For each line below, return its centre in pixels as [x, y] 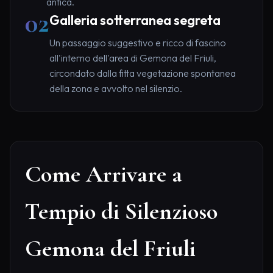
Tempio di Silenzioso [121, 212]
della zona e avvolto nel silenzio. [116, 89]
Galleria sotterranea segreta [135, 20]
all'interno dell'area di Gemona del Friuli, [133, 58]
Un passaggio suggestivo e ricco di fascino [138, 43]
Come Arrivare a [104, 175]
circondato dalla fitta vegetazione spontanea [143, 73]
